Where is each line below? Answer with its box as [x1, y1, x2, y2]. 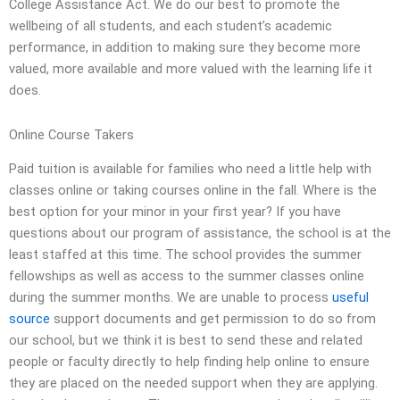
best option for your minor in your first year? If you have [9, 204, 341, 221]
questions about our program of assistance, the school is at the [9, 225, 391, 242]
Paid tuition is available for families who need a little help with [9, 161, 371, 178]
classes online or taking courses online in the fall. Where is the [9, 182, 377, 199]
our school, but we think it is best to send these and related [9, 332, 362, 349]
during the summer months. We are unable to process [9, 289, 332, 306]
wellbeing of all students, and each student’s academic [9, 18, 332, 35]
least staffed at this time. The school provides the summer [9, 246, 362, 263]
